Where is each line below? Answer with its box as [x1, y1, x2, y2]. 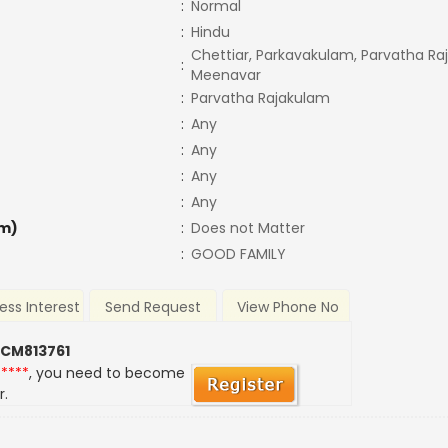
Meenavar [190, 65, 261, 85]
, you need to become [29, 363, 186, 384]
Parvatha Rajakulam [190, 88, 330, 108]
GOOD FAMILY [190, 244, 286, 264]
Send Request [105, 297, 202, 318]
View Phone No [236, 297, 339, 318]
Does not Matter [190, 218, 305, 238]
